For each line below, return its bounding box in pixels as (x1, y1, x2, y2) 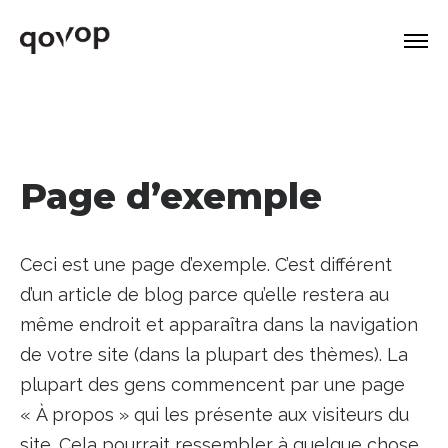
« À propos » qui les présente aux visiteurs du (19, 404, 409, 425)
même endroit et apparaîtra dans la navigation (19, 314, 418, 335)
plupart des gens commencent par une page (19, 374, 405, 395)
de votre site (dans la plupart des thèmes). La (19, 344, 408, 365)
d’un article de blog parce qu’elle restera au (19, 284, 389, 305)
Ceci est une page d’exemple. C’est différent (19, 254, 392, 275)
